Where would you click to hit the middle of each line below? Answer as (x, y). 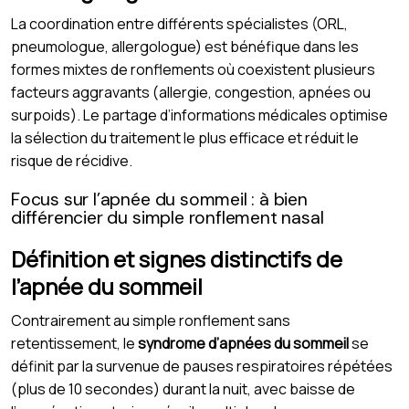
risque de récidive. (72, 160)
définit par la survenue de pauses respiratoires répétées (202, 366)
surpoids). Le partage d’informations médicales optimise (199, 115)
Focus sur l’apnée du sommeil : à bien (159, 199)
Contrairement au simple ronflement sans (151, 320)
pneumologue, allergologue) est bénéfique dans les (185, 46)
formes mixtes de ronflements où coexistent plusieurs (193, 69)
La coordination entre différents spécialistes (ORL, (179, 23)
